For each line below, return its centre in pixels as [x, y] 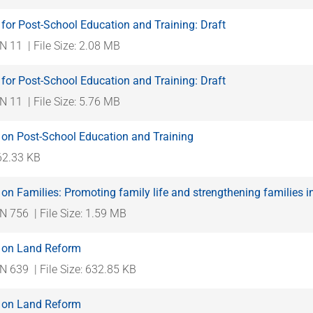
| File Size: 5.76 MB [74, 101]
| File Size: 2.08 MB [74, 45]
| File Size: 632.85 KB [85, 269]
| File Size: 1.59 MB [80, 213]
